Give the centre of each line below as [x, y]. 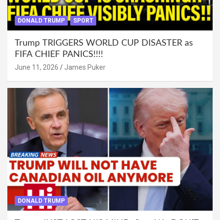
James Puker [85, 67]
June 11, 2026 [37, 67]
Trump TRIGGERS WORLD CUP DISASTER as [104, 43]
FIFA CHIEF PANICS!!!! [59, 54]
